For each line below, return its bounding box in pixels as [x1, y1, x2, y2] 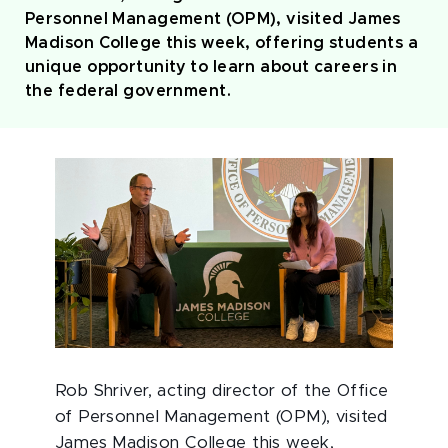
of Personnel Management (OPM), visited [55, 409, 388, 426]
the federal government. [25, 83, 232, 99]
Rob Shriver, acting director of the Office [55, 383, 389, 400]
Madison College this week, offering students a [25, 35, 419, 51]
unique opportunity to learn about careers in [25, 59, 398, 75]
